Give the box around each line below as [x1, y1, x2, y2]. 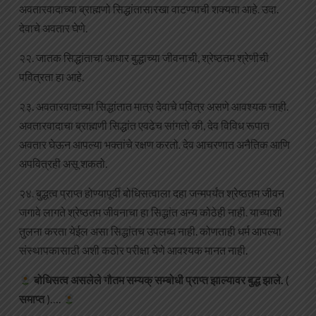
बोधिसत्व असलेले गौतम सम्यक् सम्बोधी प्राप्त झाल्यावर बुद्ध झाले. [32, 273, 286, 287]
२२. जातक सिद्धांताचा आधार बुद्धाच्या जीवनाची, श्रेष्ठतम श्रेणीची [19, 51, 269, 65]
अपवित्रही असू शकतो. [19, 157, 107, 171]
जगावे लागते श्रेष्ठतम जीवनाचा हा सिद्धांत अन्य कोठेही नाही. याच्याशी [19, 205, 282, 219]
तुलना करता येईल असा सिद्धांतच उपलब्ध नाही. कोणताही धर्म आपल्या [19, 224, 281, 238]
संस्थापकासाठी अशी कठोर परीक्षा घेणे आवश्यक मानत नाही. [19, 243, 248, 257]
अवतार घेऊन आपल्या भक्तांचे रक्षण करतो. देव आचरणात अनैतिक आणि [19, 138, 290, 152]
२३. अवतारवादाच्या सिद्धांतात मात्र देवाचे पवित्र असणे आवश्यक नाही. [19, 99, 288, 114]
